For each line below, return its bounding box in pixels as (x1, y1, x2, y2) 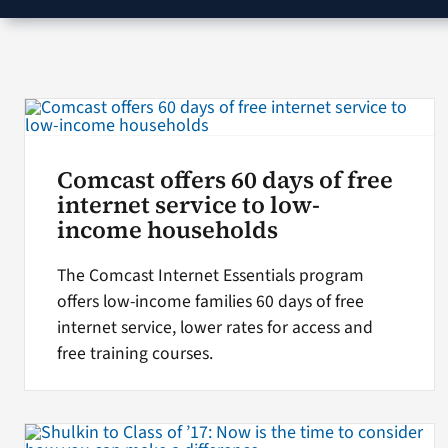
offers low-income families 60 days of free (56, 288, 364, 314)
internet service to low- (56, 188, 320, 221)
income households (56, 213, 278, 246)
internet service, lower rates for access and (56, 314, 373, 340)
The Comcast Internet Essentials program (56, 262, 364, 288)
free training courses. (56, 340, 213, 366)
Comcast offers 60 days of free (56, 163, 393, 196)
